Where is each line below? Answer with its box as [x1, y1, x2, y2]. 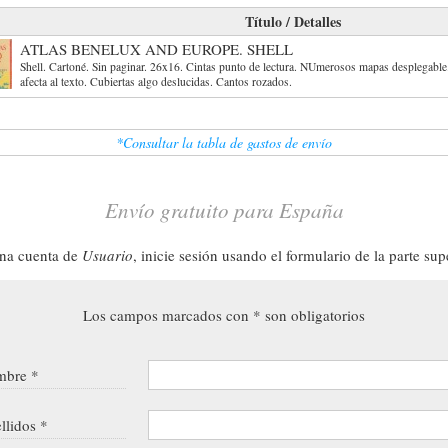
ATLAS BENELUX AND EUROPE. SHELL [20, 38, 293, 59]
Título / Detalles [245, 10, 341, 32]
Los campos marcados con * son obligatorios [83, 304, 365, 325]
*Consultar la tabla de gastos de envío [116, 132, 332, 152]
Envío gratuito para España [104, 195, 344, 224]
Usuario [82, 244, 133, 265]
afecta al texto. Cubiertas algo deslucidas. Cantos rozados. [20, 73, 292, 89]
